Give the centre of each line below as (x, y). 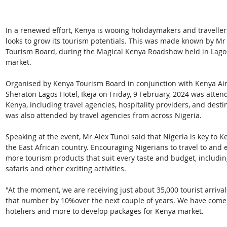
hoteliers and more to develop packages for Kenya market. (105, 211)
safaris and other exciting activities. (66, 169)
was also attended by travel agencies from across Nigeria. (104, 116)
